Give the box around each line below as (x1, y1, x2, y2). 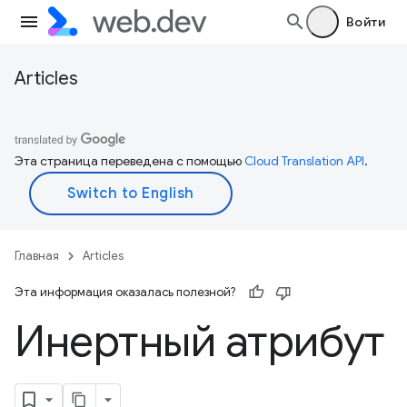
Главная (15, 248, 59, 263)
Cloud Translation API (244, 153, 364, 169)
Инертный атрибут (15, 314, 385, 369)
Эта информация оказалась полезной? (15, 284, 235, 300)
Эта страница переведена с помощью (15, 153, 244, 169)
